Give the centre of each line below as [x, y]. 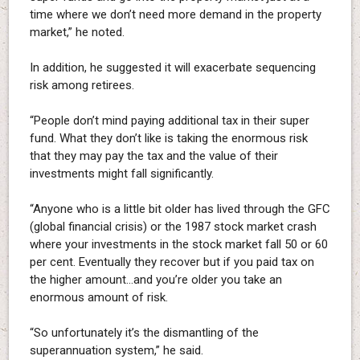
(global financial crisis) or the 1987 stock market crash [173, 227]
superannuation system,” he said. [116, 351]
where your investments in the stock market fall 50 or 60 [178, 245]
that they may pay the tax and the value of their [153, 156]
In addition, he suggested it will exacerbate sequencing [172, 68]
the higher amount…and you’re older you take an [155, 280]
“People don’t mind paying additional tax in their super [169, 121]
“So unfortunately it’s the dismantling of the [144, 333]
